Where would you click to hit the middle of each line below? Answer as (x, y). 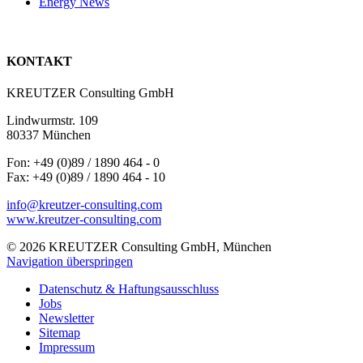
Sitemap (60, 333)
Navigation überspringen (70, 262)
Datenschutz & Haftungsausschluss (129, 289)
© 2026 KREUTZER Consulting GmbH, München (139, 247)
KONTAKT (39, 62)
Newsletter (66, 318)
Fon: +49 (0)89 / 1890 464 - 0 (83, 163)
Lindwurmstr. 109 (52, 121)
